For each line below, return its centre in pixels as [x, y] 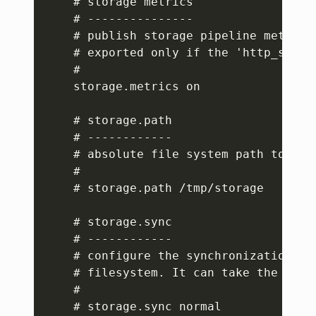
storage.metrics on [123, 86]
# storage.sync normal [133, 306]
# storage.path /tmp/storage [154, 188]
